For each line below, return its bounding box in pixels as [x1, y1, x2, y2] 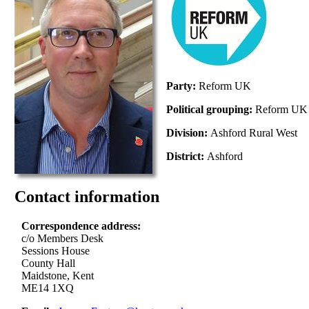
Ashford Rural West [210, 127, 298, 139]
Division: [166, 127, 211, 139]
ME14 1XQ [21, 282, 74, 295]
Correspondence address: [21, 220, 144, 232]
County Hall [21, 257, 76, 270]
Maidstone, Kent [21, 270, 94, 282]
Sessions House [21, 245, 90, 257]
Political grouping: [166, 103, 256, 116]
